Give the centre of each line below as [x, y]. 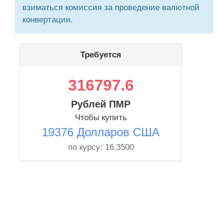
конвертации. [48, 20]
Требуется [101, 55]
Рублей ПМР [101, 104]
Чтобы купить [101, 118]
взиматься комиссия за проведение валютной [111, 8]
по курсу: [86, 147]
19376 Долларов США [101, 132]
